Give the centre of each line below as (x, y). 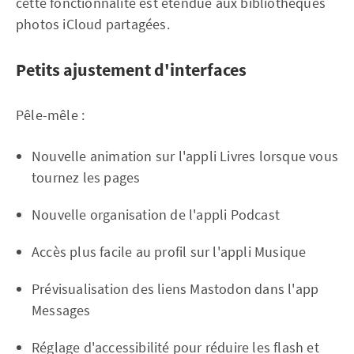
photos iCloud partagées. (93, 24)
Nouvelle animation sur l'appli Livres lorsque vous (185, 156)
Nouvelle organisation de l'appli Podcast (156, 214)
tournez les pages (86, 177)
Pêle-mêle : (51, 115)
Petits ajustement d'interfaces (131, 69)
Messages (61, 310)
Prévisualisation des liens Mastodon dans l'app (175, 288)
